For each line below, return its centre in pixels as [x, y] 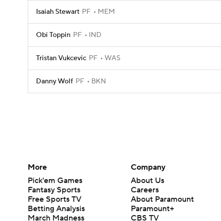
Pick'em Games [55, 180]
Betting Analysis [56, 208]
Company [148, 167]
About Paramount [163, 199]
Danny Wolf [55, 81]
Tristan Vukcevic [61, 58]
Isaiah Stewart [58, 12]
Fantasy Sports [54, 190]
